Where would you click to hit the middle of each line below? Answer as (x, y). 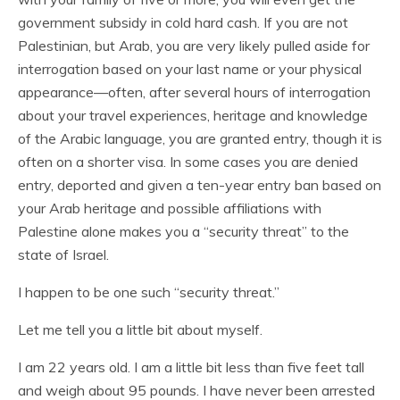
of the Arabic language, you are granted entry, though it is (200, 138)
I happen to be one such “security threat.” (149, 292)
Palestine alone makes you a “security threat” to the (183, 231)
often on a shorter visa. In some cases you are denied (188, 162)
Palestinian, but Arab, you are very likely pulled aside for (194, 46)
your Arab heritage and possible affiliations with (170, 208)
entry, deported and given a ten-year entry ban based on (200, 185)
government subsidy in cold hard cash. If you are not (183, 22)
